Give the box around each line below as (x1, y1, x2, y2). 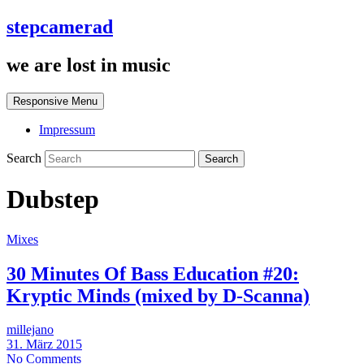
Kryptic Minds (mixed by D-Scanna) (6, 284, 310, 306)
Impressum (39, 122, 95, 136)
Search (6, 150, 45, 165)
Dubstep (6, 184, 99, 214)
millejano (6, 323, 54, 337)
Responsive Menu (13, 94, 97, 107)
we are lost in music (6, 54, 171, 76)
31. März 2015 (6, 337, 82, 352)
